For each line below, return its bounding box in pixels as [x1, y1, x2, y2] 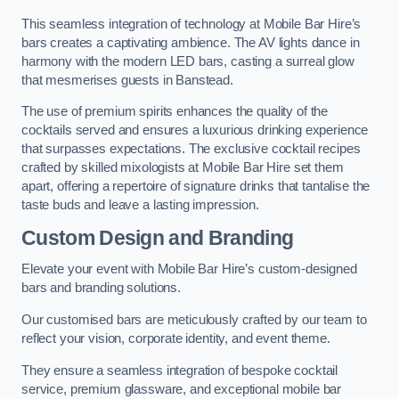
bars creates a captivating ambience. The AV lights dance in [21, 35, 360, 50]
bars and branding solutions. [21, 281, 181, 296]
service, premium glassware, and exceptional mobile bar [21, 381, 342, 396]
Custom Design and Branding [21, 225, 294, 249]
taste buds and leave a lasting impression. [21, 198, 259, 213]
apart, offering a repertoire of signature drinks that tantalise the [21, 179, 370, 194]
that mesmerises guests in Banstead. [21, 72, 233, 87]
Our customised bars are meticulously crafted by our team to [21, 312, 367, 327]
